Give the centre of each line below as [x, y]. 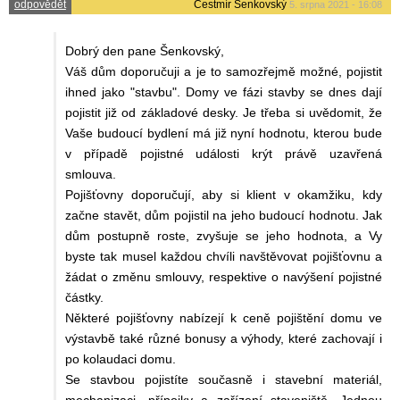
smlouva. [91, 174]
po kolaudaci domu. [121, 358]
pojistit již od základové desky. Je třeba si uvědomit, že [224, 112]
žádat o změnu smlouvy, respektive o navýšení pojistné [224, 276]
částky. [84, 297]
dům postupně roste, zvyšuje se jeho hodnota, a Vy [224, 235]
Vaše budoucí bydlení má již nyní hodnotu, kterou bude [224, 133]
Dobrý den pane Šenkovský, [145, 50]
